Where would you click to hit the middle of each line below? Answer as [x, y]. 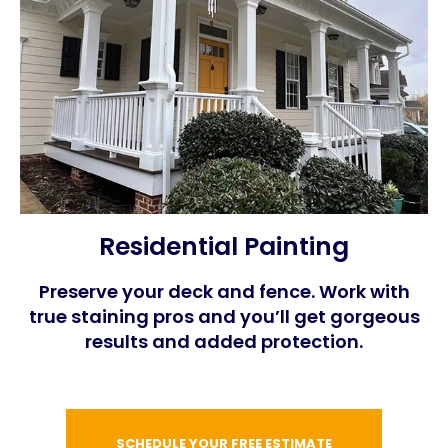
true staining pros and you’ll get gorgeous [224, 316]
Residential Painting [224, 246]
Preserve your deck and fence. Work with [224, 291]
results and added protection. [224, 341]
